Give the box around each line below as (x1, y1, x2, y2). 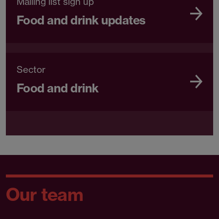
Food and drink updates (17, 13, 146, 28)
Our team (6, 183, 83, 206)
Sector (17, 64, 45, 76)
